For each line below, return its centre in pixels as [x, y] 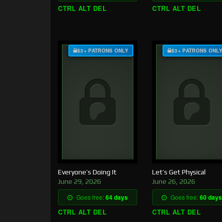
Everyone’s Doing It [87, 172]
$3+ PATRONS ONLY [103, 50]
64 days [117, 197]
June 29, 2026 [80, 182]
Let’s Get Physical [179, 172]
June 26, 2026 [174, 182]
